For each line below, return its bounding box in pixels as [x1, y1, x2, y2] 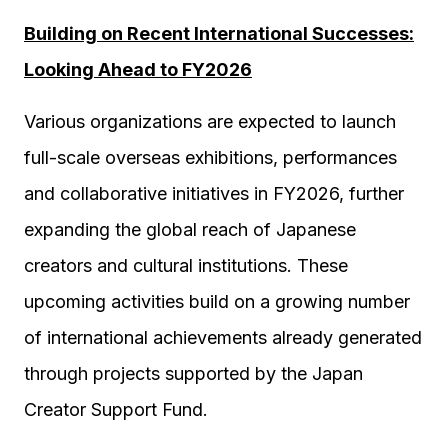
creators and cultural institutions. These [24, 255, 348, 276]
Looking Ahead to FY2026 [24, 59, 252, 80]
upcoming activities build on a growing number [24, 291, 410, 312]
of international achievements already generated [24, 327, 422, 348]
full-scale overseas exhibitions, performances [24, 147, 397, 168]
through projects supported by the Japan [24, 363, 363, 384]
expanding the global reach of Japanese [24, 219, 356, 240]
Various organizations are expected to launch [24, 111, 396, 132]
